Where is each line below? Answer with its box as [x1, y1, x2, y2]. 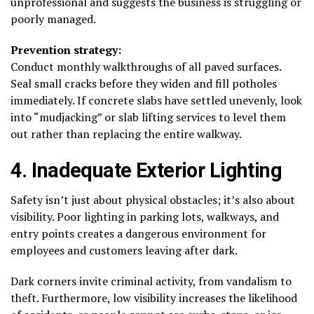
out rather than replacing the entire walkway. [11, 125, 242, 142]
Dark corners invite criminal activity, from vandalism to [11, 273, 292, 289]
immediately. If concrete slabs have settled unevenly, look [11, 92, 302, 108]
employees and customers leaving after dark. [11, 242, 238, 258]
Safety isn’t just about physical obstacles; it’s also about [11, 191, 295, 207]
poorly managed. [11, 11, 96, 27]
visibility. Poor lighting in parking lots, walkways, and [11, 208, 279, 224]
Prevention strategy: [11, 41, 121, 57]
